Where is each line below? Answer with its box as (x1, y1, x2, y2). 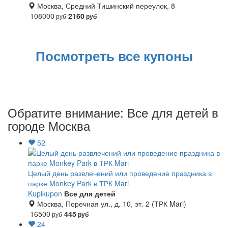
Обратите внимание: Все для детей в (8, 103, 218, 121)
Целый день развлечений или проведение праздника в (28, 168, 212, 178)
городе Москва (8, 117, 90, 134)
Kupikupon (28, 188, 62, 198)
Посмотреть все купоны (35, 46, 193, 65)
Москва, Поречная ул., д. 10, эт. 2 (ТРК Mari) (35, 198, 186, 209)
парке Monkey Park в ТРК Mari (28, 178, 129, 188)
